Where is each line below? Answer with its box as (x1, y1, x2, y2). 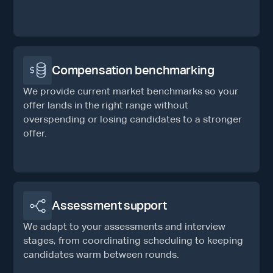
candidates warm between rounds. (23, 249, 180, 261)
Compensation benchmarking (52, 63, 214, 77)
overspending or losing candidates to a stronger (23, 113, 243, 125)
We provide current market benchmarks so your (23, 85, 239, 97)
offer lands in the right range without (23, 99, 189, 111)
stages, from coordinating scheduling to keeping (23, 235, 244, 247)
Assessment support (52, 199, 167, 213)
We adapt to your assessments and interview (23, 221, 226, 233)
